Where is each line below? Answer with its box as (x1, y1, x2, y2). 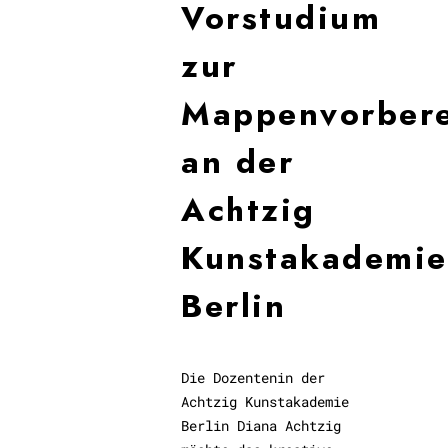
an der (181, 139, 295, 186)
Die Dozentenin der (181, 368, 326, 388)
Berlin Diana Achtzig (181, 416, 342, 436)
